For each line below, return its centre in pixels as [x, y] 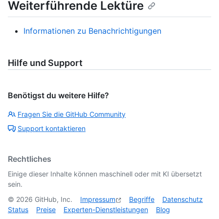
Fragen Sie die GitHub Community [72, 114]
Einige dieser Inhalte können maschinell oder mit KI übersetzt [105, 174]
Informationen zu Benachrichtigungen [92, 31]
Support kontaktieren [52, 129]
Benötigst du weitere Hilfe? [58, 96]
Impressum [98, 199]
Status [18, 210]
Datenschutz [183, 199]
